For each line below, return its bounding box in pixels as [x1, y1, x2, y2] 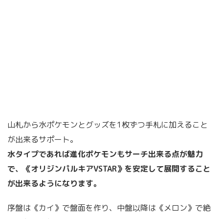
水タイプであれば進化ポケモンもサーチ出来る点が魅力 [7, 148, 203, 159]
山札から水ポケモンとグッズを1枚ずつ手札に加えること [7, 119, 208, 130]
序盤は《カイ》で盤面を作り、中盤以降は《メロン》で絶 [7, 202, 211, 213]
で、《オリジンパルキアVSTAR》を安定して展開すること [7, 163, 211, 174]
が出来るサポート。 [7, 133, 78, 145]
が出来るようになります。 [7, 177, 101, 189]
